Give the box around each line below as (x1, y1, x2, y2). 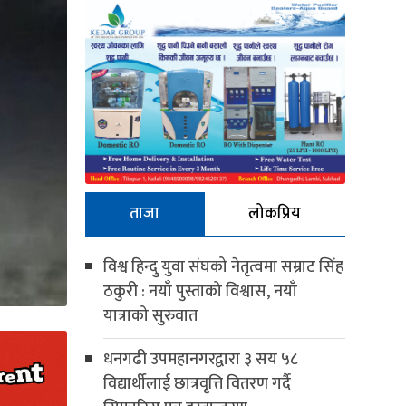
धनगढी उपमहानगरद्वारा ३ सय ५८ (102, 345, 297, 373)
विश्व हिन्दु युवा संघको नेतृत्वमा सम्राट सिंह (102, 253, 343, 281)
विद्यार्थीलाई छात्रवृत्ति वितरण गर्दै (102, 370, 291, 398)
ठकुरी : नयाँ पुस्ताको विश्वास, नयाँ (102, 277, 297, 305)
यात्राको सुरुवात (102, 302, 198, 330)
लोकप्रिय (248, 199, 301, 227)
